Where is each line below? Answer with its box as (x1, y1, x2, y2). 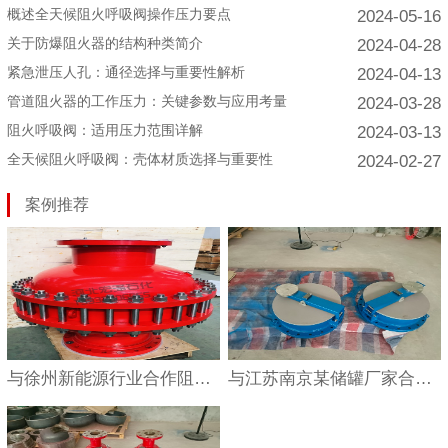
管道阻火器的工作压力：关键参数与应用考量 (6, 92, 287, 109)
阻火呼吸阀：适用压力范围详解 (6, 121, 203, 138)
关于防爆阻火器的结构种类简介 (6, 34, 203, 51)
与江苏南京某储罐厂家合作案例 (415, 368, 433, 388)
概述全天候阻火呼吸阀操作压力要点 (6, 5, 231, 22)
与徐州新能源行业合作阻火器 (193, 368, 211, 388)
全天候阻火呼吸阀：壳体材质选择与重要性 (6, 150, 273, 167)
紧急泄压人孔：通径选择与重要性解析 (6, 63, 245, 80)
